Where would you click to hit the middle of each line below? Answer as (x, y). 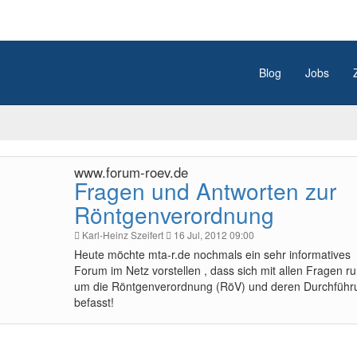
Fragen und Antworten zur (205, 190)
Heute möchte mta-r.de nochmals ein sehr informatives (212, 254)
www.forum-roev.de (131, 173)
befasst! (94, 302)
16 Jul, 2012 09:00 (212, 235)
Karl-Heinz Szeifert (124, 235)
